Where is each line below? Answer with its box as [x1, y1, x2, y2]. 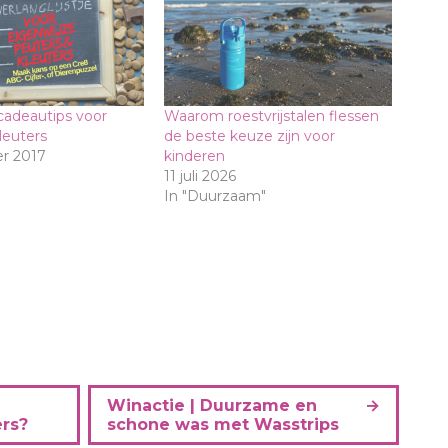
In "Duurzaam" [164, 186, 266, 205]
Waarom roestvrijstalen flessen [164, 106, 379, 125]
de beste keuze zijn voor [164, 126, 335, 145]
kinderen [164, 146, 225, 165]
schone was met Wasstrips [106, 414, 339, 434]
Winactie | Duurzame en [106, 395, 317, 415]
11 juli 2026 [164, 166, 236, 185]
